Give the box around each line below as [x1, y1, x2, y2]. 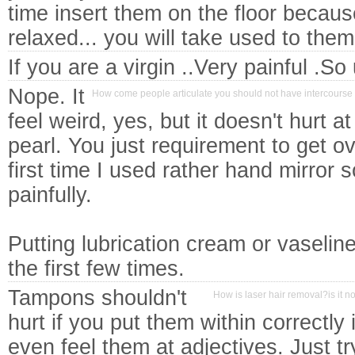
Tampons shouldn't [8, 286, 187, 310]
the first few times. [8, 257, 185, 281]
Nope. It [8, 85, 85, 109]
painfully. [8, 183, 92, 207]
